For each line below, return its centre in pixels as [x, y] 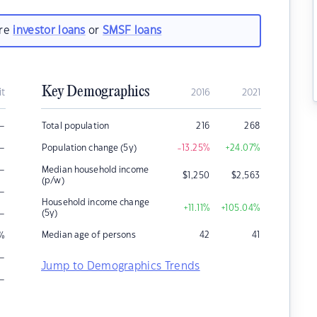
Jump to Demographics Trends [121, 266]
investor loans [49, 30]
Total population [76, 126]
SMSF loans [132, 30]
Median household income [95, 170]
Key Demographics [96, 92]
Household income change [96, 202]
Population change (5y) [89, 148]
